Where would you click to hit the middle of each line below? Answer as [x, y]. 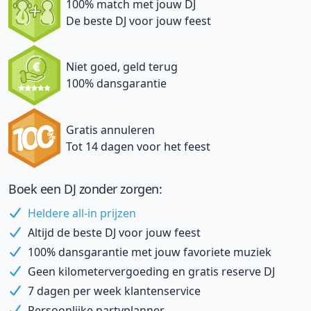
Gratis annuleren [110, 129]
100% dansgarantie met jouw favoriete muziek [150, 252]
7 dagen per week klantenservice [114, 291]
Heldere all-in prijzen [82, 213]
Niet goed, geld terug [122, 67]
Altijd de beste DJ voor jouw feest [114, 233]
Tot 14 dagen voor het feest [138, 146]
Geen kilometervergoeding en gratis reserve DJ [151, 272]
